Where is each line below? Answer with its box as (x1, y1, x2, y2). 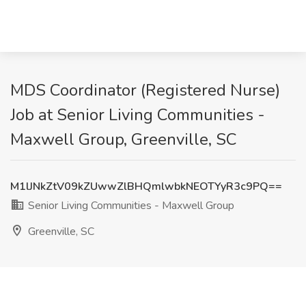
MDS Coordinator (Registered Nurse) (10, 79, 280, 101)
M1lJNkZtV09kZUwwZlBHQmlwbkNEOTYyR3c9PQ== (10, 179, 282, 194)
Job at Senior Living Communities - (10, 104, 265, 126)
